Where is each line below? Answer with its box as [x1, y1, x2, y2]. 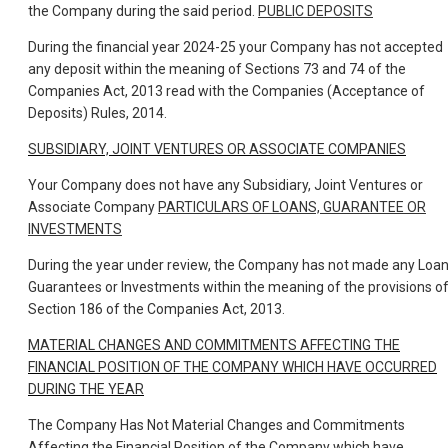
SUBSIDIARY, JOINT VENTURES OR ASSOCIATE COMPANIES [28, 141, 406, 158]
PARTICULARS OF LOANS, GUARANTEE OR [158, 199, 426, 216]
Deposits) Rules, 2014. [28, 105, 167, 122]
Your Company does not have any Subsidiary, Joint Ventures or [28, 177, 423, 194]
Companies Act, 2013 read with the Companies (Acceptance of [28, 83, 425, 100]
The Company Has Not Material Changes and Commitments [28, 417, 405, 434]
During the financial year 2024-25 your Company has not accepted [28, 39, 443, 56]
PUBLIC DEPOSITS [258, 3, 373, 20]
